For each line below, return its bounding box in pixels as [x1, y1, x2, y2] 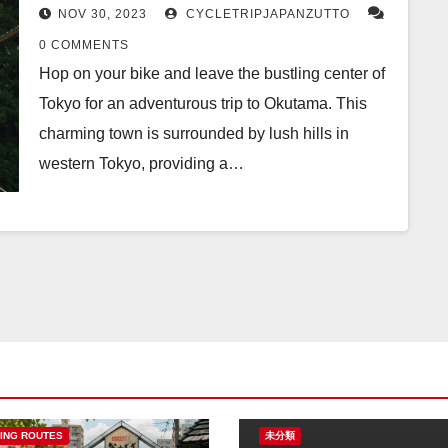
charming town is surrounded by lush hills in [39, 125, 349, 142]
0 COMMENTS [39, 38, 129, 52]
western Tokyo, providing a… [39, 155, 244, 172]
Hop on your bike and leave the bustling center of [39, 65, 385, 82]
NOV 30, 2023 [58, 7, 147, 21]
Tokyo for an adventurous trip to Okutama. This [39, 95, 367, 112]
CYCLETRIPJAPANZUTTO [182, 7, 350, 21]
